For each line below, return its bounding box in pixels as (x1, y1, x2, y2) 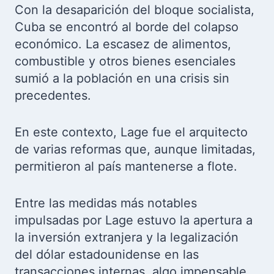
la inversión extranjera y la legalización (15, 230, 239, 245)
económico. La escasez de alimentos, (15, 37, 231, 51)
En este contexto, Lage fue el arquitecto (15, 125, 248, 139)
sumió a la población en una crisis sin (15, 71, 229, 86)
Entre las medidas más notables (15, 196, 197, 210)
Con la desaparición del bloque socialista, (15, 2, 254, 17)
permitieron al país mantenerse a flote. (15, 159, 237, 174)
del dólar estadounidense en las (15, 247, 199, 262)
